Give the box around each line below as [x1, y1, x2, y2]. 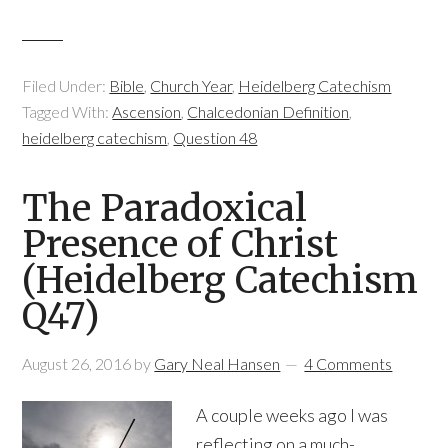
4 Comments [304, 354, 393, 373]
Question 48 [173, 128, 258, 147]
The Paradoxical [22, 186, 308, 231]
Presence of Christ [22, 222, 339, 267]
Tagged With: [22, 102, 113, 121]
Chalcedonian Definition [187, 102, 350, 121]
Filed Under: [22, 76, 110, 95]
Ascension [112, 102, 182, 121]
